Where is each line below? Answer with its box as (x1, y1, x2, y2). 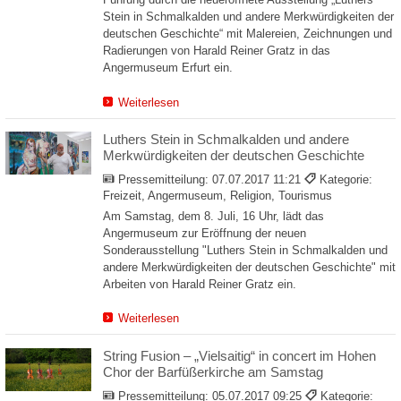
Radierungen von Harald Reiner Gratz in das (103, 44, 330, 58)
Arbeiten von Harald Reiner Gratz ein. (103, 277, 296, 291)
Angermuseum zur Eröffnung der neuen (103, 226, 306, 240)
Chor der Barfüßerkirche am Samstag (103, 363, 323, 380)
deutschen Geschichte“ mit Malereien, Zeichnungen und (103, 27, 392, 41)
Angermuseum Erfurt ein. (103, 61, 233, 75)
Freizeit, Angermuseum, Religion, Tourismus (103, 190, 332, 203)
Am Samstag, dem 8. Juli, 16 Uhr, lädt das (103, 209, 324, 223)
